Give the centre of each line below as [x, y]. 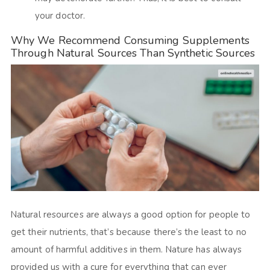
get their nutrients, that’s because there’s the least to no [128, 232]
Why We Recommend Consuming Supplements [130, 41]
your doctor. [64, 16]
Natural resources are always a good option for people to [130, 215]
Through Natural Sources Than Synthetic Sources [133, 53]
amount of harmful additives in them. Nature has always [126, 250]
